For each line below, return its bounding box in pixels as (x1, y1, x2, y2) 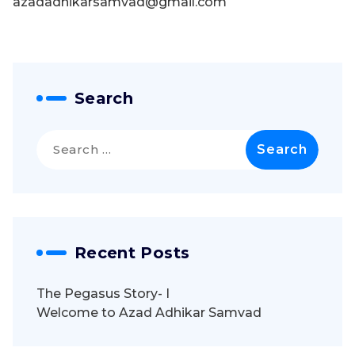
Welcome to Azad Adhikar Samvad (36, 305, 261, 321)
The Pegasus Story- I (36, 286, 170, 302)
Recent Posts (74, 243, 190, 263)
